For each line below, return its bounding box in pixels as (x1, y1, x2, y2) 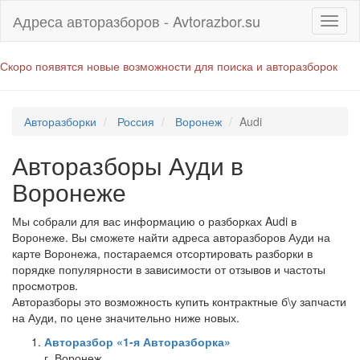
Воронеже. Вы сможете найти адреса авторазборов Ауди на (12, 229, 330, 245)
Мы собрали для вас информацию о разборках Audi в (12, 213, 297, 229)
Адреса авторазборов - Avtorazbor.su (13, 10, 260, 31)
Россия (117, 113, 154, 129)
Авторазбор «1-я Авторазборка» (44, 333, 231, 350)
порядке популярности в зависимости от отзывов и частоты (12, 261, 325, 277)
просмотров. (12, 277, 78, 293)
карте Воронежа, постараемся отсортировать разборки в (12, 245, 313, 261)
